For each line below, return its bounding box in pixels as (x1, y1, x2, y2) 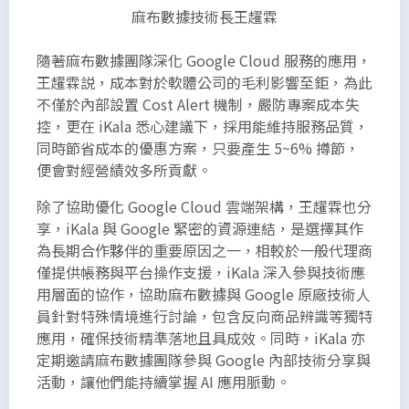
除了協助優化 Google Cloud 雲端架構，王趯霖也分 (37, 194, 372, 217)
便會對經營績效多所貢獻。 (37, 158, 212, 181)
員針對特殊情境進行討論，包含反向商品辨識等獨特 (37, 304, 372, 327)
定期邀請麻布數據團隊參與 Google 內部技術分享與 (37, 348, 371, 371)
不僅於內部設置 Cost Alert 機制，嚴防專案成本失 (37, 92, 360, 115)
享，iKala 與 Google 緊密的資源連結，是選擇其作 (37, 216, 363, 239)
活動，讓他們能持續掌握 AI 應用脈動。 (37, 370, 290, 393)
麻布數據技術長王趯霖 (131, 5, 278, 27)
